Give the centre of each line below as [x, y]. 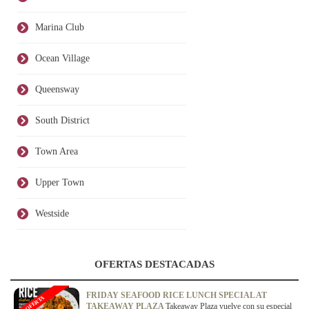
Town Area [57, 151]
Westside [52, 213]
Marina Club [60, 27]
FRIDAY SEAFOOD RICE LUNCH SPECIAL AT [177, 295]
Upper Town [60, 182]
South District [62, 120]
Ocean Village [62, 58]
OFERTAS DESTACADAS [154, 264]
